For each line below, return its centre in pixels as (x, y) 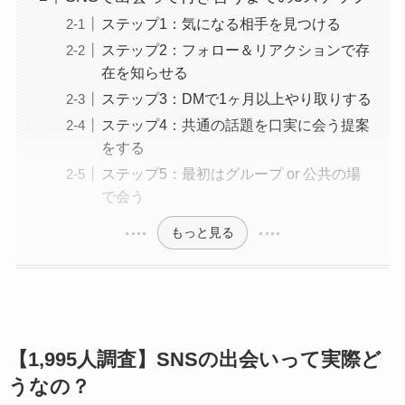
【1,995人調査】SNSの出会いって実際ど (194, 360)
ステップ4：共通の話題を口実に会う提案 (235, 124)
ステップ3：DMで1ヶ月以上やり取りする (236, 98)
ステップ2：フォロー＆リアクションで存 (235, 49)
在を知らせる (144, 72)
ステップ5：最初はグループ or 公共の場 (231, 173)
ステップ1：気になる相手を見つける (221, 23)
